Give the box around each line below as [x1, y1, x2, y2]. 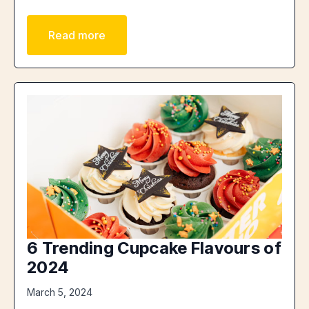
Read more [48, 28, 106, 42]
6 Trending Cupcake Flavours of [27, 237, 281, 258]
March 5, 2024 [27, 286, 92, 298]
